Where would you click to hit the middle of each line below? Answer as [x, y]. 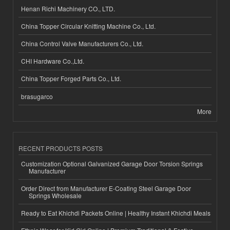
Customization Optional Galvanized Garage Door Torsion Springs [112, 163]
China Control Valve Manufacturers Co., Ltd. [82, 43]
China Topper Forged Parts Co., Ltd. [71, 79]
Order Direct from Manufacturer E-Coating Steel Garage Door [106, 188]
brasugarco [37, 96]
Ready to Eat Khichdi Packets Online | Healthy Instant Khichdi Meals [116, 213]
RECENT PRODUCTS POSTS [61, 148]
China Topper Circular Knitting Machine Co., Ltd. [88, 26]
